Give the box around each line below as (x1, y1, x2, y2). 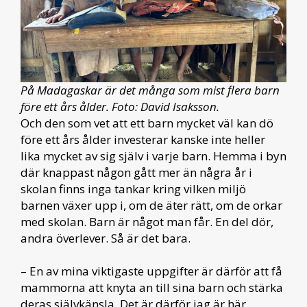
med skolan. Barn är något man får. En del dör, (21, 214, 273, 230)
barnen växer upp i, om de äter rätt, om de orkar (21, 197, 282, 213)
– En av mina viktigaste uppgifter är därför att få (21, 263, 282, 279)
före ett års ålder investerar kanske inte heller (21, 132, 265, 147)
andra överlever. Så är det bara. (21, 230, 191, 246)
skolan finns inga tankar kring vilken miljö (21, 181, 246, 197)
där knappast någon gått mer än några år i (21, 164, 252, 180)
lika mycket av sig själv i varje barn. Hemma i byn (21, 148, 286, 164)
